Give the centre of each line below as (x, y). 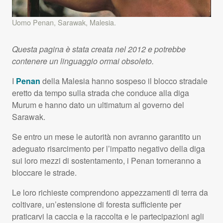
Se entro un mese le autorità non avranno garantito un (107, 136)
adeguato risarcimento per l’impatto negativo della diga (109, 148)
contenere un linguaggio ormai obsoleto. (83, 61)
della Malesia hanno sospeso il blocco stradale (124, 81)
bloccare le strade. (44, 172)
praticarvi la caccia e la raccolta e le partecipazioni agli (108, 216)
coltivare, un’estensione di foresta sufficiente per (97, 204)
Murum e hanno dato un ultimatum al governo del (98, 105)
